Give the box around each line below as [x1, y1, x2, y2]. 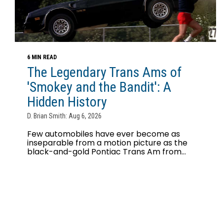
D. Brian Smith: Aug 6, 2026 [27, 111, 102, 120]
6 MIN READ [27, 53, 57, 61]
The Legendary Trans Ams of [27, 64, 182, 80]
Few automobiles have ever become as [27, 128, 180, 140]
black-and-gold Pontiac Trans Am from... [27, 146, 186, 157]
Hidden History [27, 93, 107, 110]
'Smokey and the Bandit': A [27, 78, 171, 95]
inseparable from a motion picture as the [27, 137, 187, 148]
